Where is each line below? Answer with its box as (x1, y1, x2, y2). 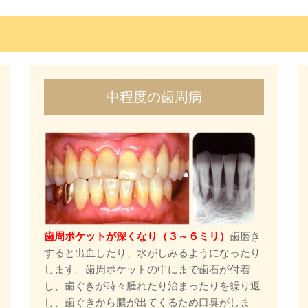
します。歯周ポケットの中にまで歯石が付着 (44, 263, 250, 275)
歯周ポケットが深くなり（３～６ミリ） (44, 230, 230, 242)
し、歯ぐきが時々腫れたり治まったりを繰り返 (44, 279, 261, 291)
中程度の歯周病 (106, 89, 202, 104)
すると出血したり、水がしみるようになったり (44, 246, 261, 258)
